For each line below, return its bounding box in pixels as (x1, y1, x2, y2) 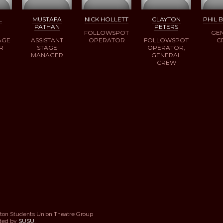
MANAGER (30, 51, 63, 59)
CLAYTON (152, 15, 181, 23)
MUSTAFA (32, 15, 62, 23)
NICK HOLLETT (85, 15, 128, 23)
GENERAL (151, 51, 181, 59)
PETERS (154, 22, 178, 30)
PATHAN (34, 22, 60, 30)
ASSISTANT (30, 36, 63, 44)
